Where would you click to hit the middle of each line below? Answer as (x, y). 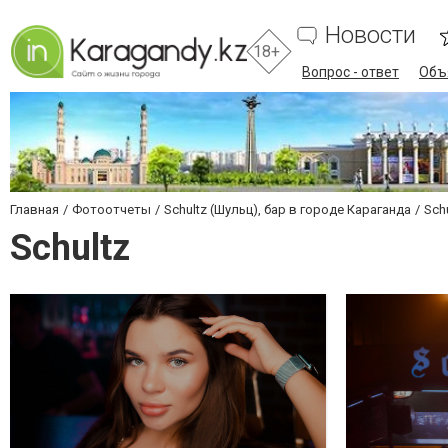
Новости (371, 35)
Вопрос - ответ (351, 72)
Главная (34, 209)
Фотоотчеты (111, 209)
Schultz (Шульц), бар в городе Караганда (287, 209)
